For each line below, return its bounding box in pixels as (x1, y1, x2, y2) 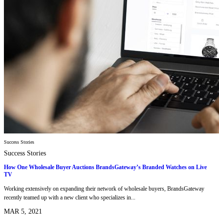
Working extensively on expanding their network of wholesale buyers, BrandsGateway (4, 185, 204, 193)
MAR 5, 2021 (4, 208, 42, 216)
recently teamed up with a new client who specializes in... (4, 194, 135, 201)
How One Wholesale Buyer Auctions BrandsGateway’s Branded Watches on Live (4, 163, 207, 171)
